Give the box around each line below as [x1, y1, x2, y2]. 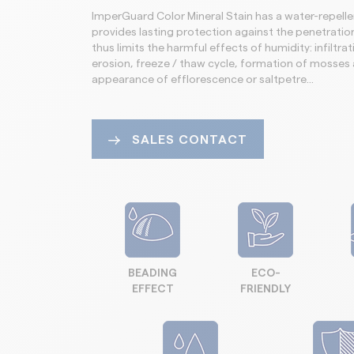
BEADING [128, 268, 177, 279]
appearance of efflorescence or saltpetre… [92, 74, 314, 85]
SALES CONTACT [132, 134, 247, 146]
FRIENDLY [240, 284, 291, 295]
